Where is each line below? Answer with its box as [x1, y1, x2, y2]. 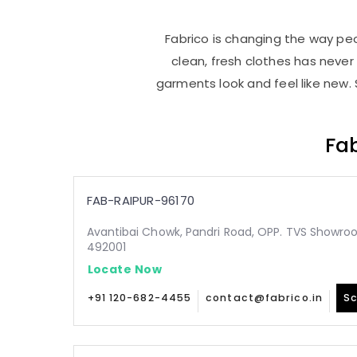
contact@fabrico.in [206, 291, 323, 304]
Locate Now [87, 261, 162, 277]
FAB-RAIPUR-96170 [86, 192, 194, 209]
